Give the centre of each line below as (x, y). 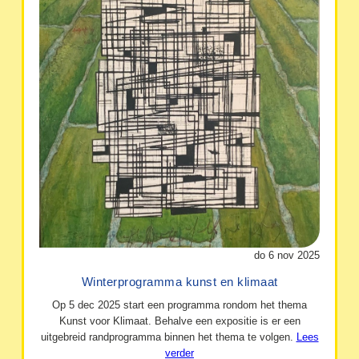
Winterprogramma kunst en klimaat (179, 282)
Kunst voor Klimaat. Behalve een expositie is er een (179, 321)
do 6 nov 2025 (286, 255)
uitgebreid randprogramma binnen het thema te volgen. (168, 337)
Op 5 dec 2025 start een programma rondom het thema (179, 305)
